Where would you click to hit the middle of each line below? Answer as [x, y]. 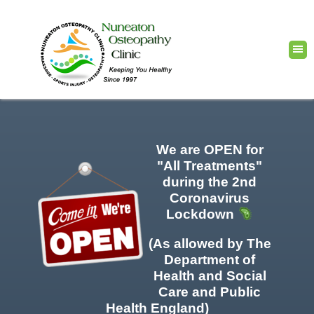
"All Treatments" [210, 166]
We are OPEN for [210, 150]
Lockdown [202, 214]
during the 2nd [210, 182]
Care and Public [210, 292]
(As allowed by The [210, 244]
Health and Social [210, 276]
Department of [210, 260]
